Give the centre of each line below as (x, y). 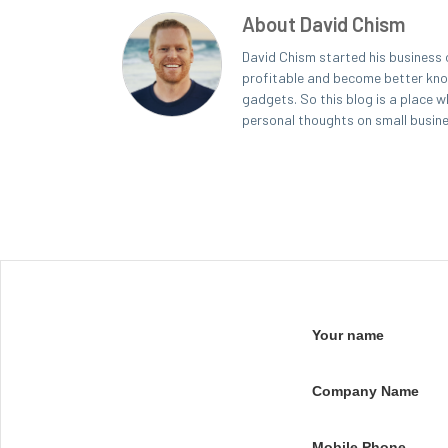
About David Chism (323, 24)
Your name (348, 335)
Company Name (366, 391)
